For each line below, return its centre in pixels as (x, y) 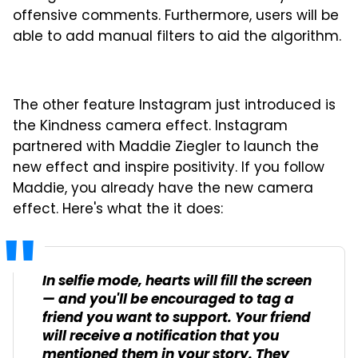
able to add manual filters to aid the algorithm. (177, 37)
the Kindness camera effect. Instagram (150, 127)
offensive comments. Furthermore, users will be (176, 16)
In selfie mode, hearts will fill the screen (177, 281)
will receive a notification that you (161, 336)
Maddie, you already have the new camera (163, 189)
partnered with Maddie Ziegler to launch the (166, 147)
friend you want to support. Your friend (177, 318)
